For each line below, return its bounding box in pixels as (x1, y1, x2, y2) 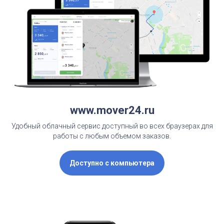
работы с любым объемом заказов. (53, 132, 171, 140)
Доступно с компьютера (69, 159, 154, 167)
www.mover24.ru (69, 104, 154, 117)
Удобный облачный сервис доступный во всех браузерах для (11, 122, 213, 130)
